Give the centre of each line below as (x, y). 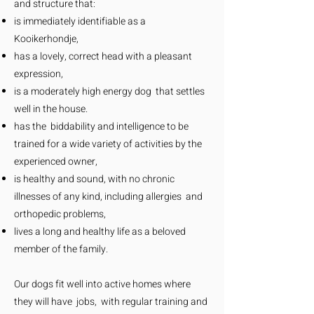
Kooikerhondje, (46, 39)
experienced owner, (56, 162)
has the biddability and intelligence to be (101, 127)
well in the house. (51, 109)
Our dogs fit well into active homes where (102, 284)
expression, (39, 74)
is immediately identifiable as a (80, 21)
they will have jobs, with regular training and (111, 302)
